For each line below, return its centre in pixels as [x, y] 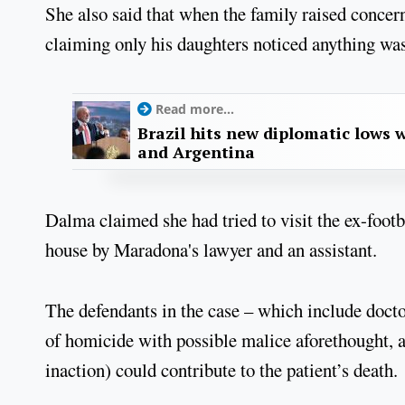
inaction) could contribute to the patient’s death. [221, 369]
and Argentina [196, 152]
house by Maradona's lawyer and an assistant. [211, 250]
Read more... [195, 109]
